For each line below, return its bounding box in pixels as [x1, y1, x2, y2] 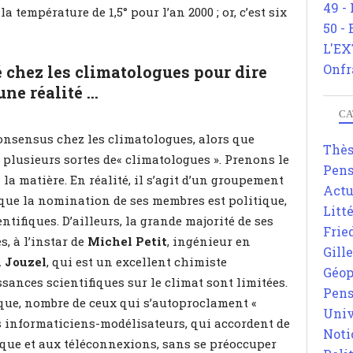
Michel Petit [87, 232, 167, 249]
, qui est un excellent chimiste [46, 253, 227, 269]
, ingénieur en [167, 232, 251, 249]
